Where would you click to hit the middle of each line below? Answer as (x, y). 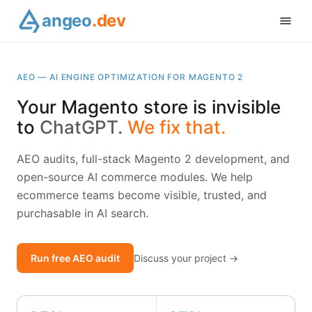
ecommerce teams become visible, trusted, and (142, 195)
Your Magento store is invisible (149, 107)
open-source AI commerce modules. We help (135, 177)
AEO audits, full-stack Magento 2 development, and (153, 159)
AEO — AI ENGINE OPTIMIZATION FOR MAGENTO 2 (130, 77)
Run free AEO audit (75, 258)
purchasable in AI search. (83, 213)
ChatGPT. (81, 127)
